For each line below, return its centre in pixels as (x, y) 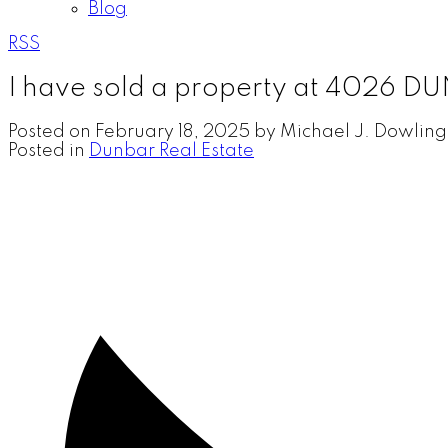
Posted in (46, 150)
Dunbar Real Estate (171, 150)
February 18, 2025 (172, 131)
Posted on (51, 131)
